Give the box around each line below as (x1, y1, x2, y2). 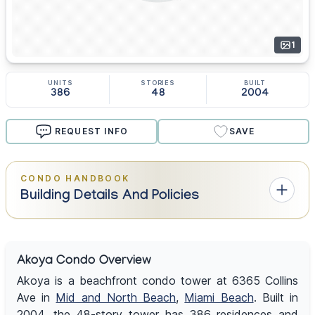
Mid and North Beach (56, 290, 176, 305)
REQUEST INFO (54, 126, 129, 137)
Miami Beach (184, 290, 254, 305)
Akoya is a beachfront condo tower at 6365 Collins (17, 274, 298, 288)
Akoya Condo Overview (17, 255, 151, 270)
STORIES (140, 79, 176, 87)
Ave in (17, 290, 56, 305)
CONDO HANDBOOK (20, 173, 130, 184)
